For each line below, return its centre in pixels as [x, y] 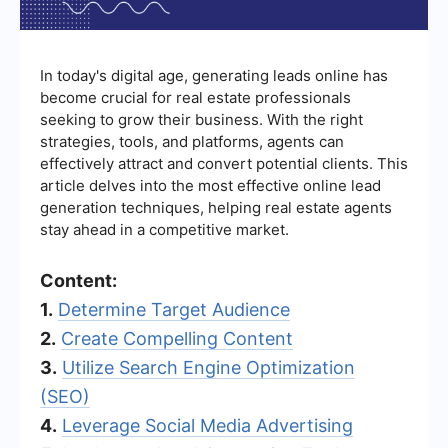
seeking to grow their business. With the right [201, 119]
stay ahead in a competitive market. [164, 229]
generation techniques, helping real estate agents [216, 207]
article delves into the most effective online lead [210, 185]
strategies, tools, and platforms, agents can [192, 141]
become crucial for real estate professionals [195, 97]
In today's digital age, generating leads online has [214, 75]
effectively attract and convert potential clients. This [224, 163]
